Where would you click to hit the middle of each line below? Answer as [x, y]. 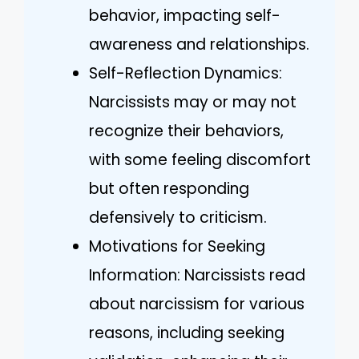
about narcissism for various [197, 304]
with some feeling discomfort [200, 159]
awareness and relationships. [199, 44]
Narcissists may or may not [193, 102]
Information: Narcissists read [197, 275]
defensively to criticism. [178, 217]
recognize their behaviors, [186, 131]
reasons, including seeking [187, 333]
